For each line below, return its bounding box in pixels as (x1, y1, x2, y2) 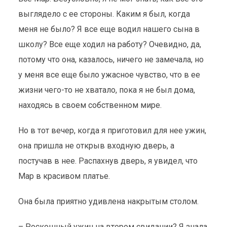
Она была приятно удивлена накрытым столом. (18, 197, 201, 206)
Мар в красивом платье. (18, 171, 110, 181)
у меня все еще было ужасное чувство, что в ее (18, 70, 200, 80)
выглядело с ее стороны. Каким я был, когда (18, 9, 190, 19)
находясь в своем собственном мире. (18, 100, 162, 110)
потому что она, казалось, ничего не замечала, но (18, 55, 204, 64)
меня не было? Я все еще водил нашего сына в (18, 24, 200, 34)
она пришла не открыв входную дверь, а (18, 141, 174, 150)
